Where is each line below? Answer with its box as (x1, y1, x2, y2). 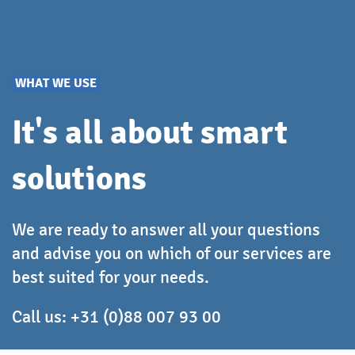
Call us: (12, 306, 71, 328)
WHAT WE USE (12, 75, 100, 92)
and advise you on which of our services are (12, 242, 331, 265)
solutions (12, 158, 147, 200)
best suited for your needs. (12, 266, 209, 288)
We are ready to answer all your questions (12, 219, 320, 241)
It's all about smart (12, 113, 288, 154)
